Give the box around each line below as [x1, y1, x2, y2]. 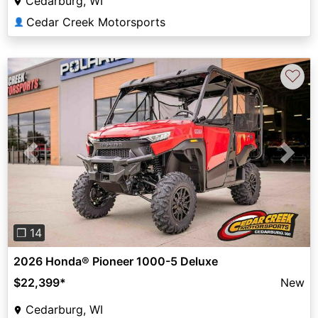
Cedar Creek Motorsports [26, 14, 165, 29]
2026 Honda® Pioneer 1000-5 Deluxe [13, 254, 218, 269]
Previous [30, 153, 77, 168]
